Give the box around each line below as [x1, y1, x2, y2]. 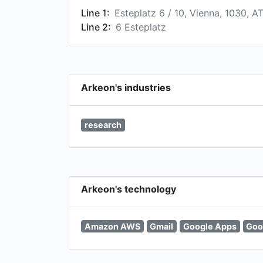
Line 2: [81, 21, 111, 33]
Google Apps [183, 221, 237, 231]
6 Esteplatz [116, 21, 166, 33]
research [84, 120, 122, 130]
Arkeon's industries [81, 82, 171, 93]
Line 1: [81, 7, 110, 19]
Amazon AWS [84, 221, 140, 231]
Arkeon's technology [81, 183, 176, 195]
